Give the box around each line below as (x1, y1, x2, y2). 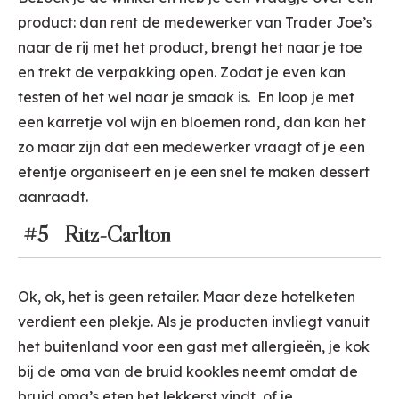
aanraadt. (18, 188, 88, 207)
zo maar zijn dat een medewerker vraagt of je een (18, 138, 365, 157)
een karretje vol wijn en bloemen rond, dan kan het (18, 113, 366, 132)
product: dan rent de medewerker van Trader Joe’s (18, 13, 372, 32)
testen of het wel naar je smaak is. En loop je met (18, 88, 354, 107)
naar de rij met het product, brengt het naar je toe (18, 38, 362, 57)
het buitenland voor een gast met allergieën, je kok (18, 338, 370, 356)
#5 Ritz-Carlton (18, 220, 171, 249)
